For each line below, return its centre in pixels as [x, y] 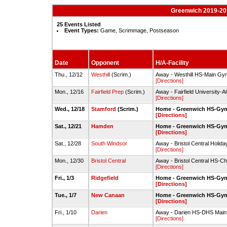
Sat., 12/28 [69, 143]
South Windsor [109, 143]
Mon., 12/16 [70, 92]
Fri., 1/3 [65, 178]
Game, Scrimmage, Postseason [139, 30]
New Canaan [108, 195]
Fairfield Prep [107, 92]
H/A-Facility [172, 63]
